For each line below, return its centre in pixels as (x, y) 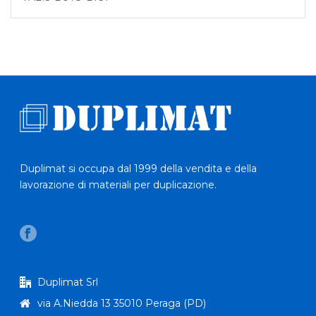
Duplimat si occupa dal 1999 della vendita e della (139, 169)
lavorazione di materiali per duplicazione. (119, 185)
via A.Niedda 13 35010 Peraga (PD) (122, 304)
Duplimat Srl (68, 282)
